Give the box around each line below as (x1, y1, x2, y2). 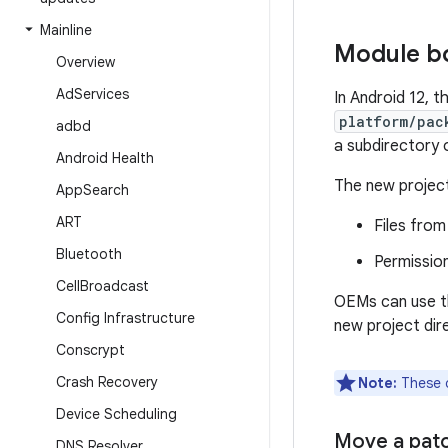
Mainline (40, 21, 92, 39)
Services (74, 85, 129, 103)
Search (83, 181, 129, 199)
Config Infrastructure (56, 309, 195, 327)
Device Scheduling (56, 405, 177, 423)
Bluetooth (56, 245, 122, 263)
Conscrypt (56, 341, 125, 359)
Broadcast (80, 277, 149, 295)
